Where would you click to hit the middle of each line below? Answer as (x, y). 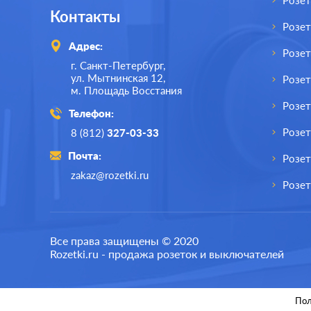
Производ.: (97, 238)
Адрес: (86, 46)
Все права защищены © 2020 (124, 240)
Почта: (85, 155)
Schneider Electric (196, 238)
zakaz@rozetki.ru (110, 175)
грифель (213, 294)
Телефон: (91, 113)
